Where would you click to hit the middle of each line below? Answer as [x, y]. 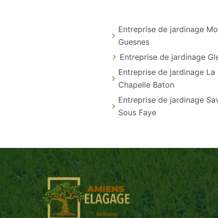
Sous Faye [137, 112]
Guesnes [134, 42]
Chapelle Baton [146, 84]
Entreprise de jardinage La [167, 72]
